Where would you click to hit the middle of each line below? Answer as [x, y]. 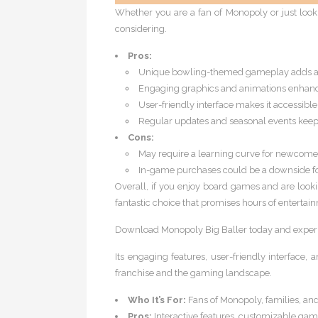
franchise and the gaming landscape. [193, 273]
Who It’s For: [157, 300]
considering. [141, 29]
